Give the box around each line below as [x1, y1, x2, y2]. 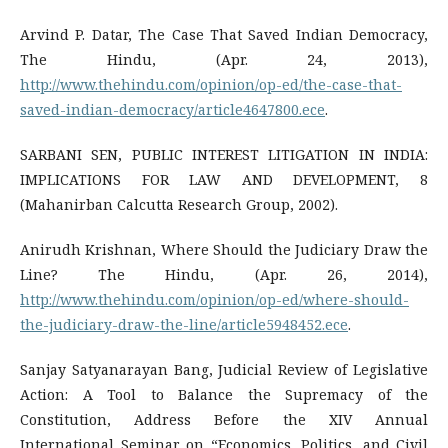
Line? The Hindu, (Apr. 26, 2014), [20, 265, 428, 284]
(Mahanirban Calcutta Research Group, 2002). [20, 195, 338, 214]
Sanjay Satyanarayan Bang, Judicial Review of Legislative [20, 360, 428, 379]
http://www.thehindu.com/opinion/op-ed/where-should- [20, 290, 409, 309]
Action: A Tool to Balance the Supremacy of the [20, 385, 428, 404]
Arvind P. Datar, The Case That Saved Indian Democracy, [20, 25, 428, 44]
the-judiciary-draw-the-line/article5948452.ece [20, 315, 348, 334]
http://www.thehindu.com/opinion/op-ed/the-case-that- [20, 75, 402, 94]
